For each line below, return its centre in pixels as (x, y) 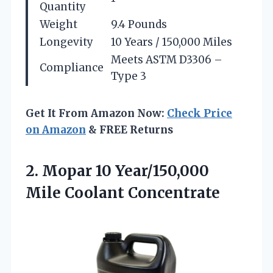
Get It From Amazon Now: (96, 113)
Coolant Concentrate (140, 193)
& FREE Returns (129, 129)
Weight (58, 24)
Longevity (66, 42)
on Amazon (56, 129)
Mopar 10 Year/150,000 (126, 171)
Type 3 (129, 76)
